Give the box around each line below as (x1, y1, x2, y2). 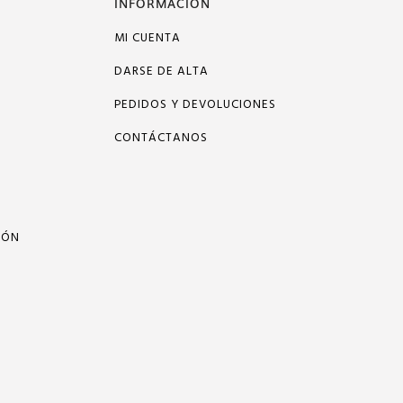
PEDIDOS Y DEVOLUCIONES (114, 95, 276, 114)
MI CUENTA (114, 29, 181, 48)
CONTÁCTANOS (114, 129, 208, 148)
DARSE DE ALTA (114, 62, 209, 81)
